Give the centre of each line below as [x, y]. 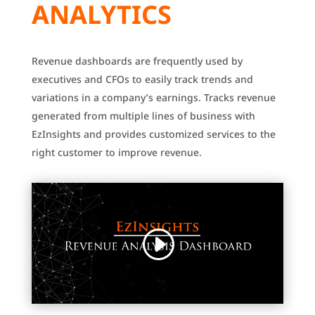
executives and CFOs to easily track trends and [142, 79]
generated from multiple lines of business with [143, 116]
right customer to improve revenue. [116, 153]
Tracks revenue [238, 98]
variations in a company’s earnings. [116, 98]
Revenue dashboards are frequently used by [137, 61]
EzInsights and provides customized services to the [153, 134]
